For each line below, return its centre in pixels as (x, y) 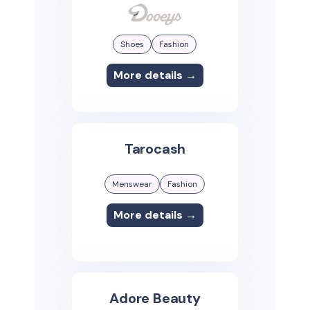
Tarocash (155, 149)
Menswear (133, 184)
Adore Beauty (155, 299)
